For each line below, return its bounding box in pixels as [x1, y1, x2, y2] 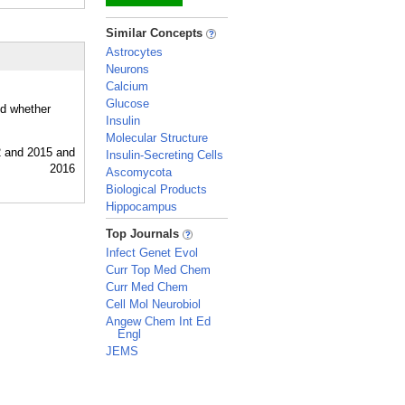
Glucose [106, 97, 149, 110]
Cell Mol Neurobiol [106, 297, 201, 311]
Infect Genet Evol [106, 246, 198, 259]
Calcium [106, 80, 148, 93]
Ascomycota [106, 165, 172, 179]
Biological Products [106, 183, 207, 196]
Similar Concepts [106, 26, 206, 40]
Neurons [106, 62, 149, 76]
